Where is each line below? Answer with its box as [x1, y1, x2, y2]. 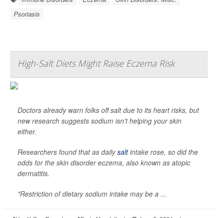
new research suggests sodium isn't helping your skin [18, 116, 182, 126]
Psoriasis [14, 9, 40, 19]
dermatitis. [18, 168, 50, 179]
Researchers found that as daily [18, 147, 117, 157]
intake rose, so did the [128, 147, 198, 157]
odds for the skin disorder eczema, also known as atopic [18, 158, 190, 168]
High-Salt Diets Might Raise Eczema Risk [18, 57, 175, 70]
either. [18, 127, 36, 137]
